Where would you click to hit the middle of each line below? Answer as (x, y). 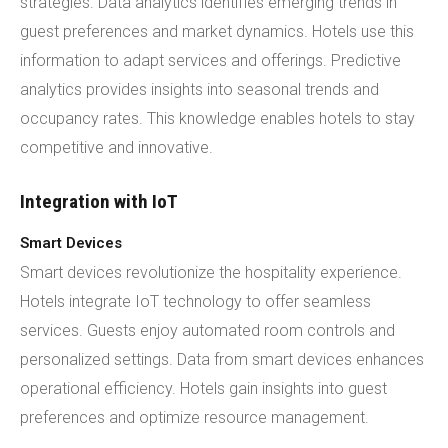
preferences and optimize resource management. (194, 417)
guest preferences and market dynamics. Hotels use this (217, 31)
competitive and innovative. (116, 147)
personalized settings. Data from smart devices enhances (222, 359)
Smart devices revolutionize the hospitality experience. (211, 272)
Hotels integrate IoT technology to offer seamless (195, 301)
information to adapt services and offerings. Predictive (210, 60)
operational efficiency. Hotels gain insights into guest (203, 388)
